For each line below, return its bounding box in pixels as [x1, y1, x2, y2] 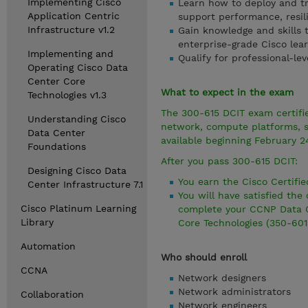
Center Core [27, 76, 85, 87]
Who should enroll [161, 252, 247, 263]
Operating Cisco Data [27, 62, 128, 73]
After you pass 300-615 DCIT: [161, 155, 298, 166]
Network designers [178, 272, 266, 283]
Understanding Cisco [27, 113, 126, 124]
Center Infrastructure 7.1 [27, 179, 143, 190]
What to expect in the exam [161, 87, 294, 98]
